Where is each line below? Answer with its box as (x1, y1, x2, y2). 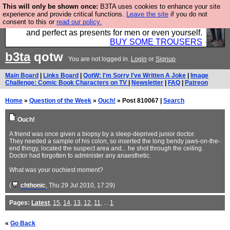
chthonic (21, 182, 46, 189)
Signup (156, 55, 176, 63)
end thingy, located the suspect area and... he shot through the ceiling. (9, 145, 203, 152)
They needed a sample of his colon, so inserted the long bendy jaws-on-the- (9, 138, 220, 145)
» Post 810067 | (116, 97, 163, 104)
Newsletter (131, 79, 163, 86)
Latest (31, 199, 50, 206)
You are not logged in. (67, 55, 131, 63)
